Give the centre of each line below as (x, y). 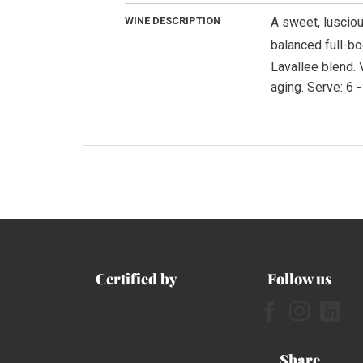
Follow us (299, 279)
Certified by (136, 279)
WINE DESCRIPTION (172, 21)
